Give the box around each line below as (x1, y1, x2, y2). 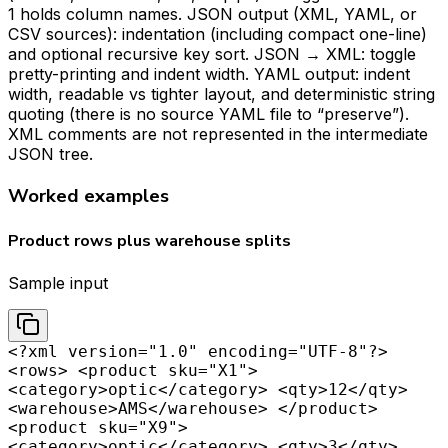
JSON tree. (8, 144, 93, 165)
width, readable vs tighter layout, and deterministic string (8, 84, 435, 105)
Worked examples (8, 182, 169, 209)
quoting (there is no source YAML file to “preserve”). (8, 104, 409, 125)
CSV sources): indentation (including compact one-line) (8, 24, 427, 45)
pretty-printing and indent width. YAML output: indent (8, 64, 410, 85)
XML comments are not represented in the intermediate (8, 124, 428, 145)
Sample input (8, 273, 108, 294)
